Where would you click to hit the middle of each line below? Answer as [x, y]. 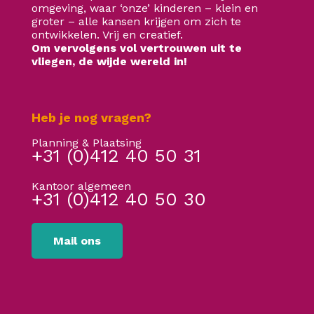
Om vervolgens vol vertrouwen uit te [137, 48]
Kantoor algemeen [81, 186]
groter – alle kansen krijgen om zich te [136, 21]
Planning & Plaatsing [87, 142]
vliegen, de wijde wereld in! [111, 61]
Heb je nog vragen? [91, 117]
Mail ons [77, 240]
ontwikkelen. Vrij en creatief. [107, 34]
